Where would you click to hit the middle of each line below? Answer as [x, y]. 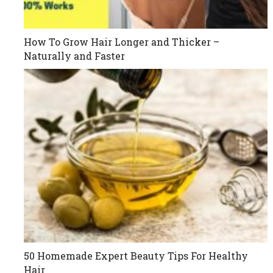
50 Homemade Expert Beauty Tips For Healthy [136, 256]
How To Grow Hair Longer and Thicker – [122, 41]
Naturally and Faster [75, 55]
